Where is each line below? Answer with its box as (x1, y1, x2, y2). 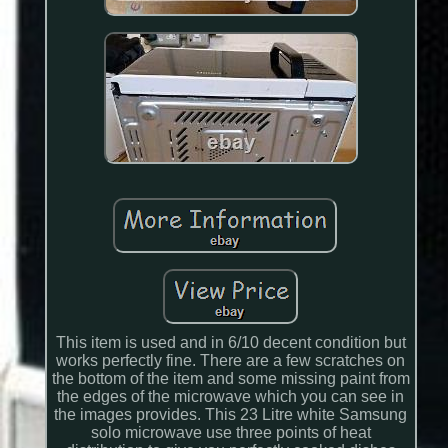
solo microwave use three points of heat (90, 424, 371, 442)
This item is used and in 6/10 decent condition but (55, 334, 406, 352)
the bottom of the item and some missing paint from (51, 370, 410, 388)
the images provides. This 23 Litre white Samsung (54, 406, 408, 424)
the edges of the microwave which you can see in (57, 388, 405, 406)
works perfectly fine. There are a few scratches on (56, 352, 406, 370)
